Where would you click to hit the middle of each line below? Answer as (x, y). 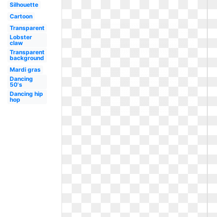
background (27, 58)
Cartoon (21, 16)
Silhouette (24, 5)
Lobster (21, 37)
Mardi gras (25, 70)
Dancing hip (26, 94)
